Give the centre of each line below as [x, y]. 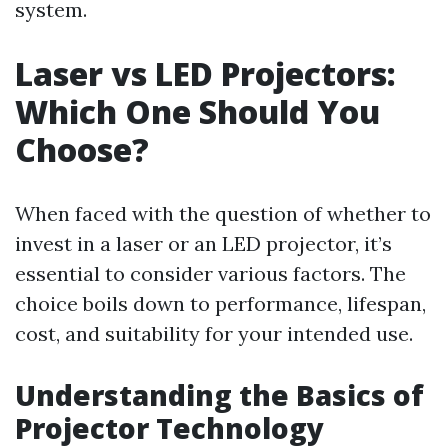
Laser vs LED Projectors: [205, 73]
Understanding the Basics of [219, 395]
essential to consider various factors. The [210, 273]
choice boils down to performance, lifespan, [220, 303]
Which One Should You [197, 111]
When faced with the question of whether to [223, 213]
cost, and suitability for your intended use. [214, 333]
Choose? [82, 149]
